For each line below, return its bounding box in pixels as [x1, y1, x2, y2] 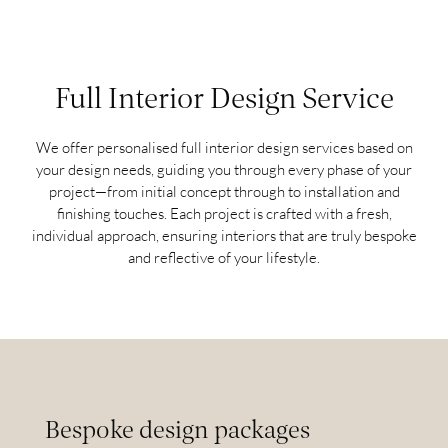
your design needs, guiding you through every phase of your [36, 160, 412, 179]
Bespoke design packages [44, 412, 310, 445]
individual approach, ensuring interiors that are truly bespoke [31, 226, 417, 245]
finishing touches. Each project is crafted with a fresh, [56, 204, 392, 223]
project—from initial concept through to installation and [48, 182, 400, 201]
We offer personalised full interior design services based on [35, 138, 413, 157]
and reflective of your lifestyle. [128, 248, 320, 267]
